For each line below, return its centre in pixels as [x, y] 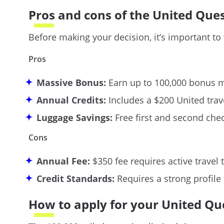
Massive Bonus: [71, 82]
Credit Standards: [75, 178]
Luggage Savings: [74, 117]
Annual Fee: [63, 161]
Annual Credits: [71, 100]
